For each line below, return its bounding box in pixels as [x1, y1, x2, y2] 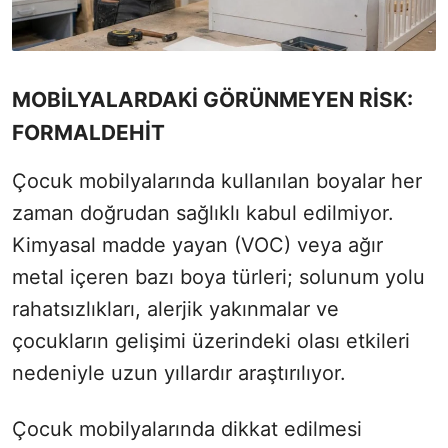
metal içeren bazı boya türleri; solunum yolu [12, 264, 425, 289]
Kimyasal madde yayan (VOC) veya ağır [12, 232, 383, 257]
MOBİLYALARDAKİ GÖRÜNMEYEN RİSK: [12, 86, 413, 112]
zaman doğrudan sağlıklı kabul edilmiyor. [12, 200, 394, 225]
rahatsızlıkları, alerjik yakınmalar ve [12, 296, 339, 321]
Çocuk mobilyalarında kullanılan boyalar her [12, 168, 422, 193]
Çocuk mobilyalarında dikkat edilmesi [12, 416, 362, 441]
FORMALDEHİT [12, 119, 165, 145]
